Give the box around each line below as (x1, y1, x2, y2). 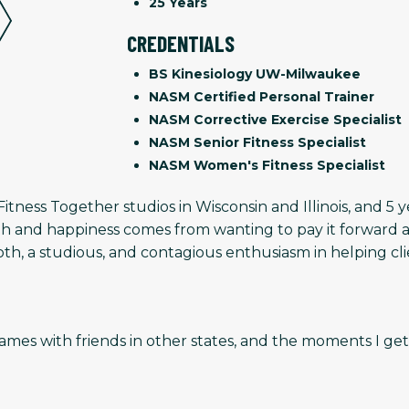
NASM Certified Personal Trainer (149, 89, 374, 106)
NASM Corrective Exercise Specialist (149, 111, 402, 129)
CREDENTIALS (127, 30, 235, 58)
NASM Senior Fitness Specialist (149, 134, 366, 152)
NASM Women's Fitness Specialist (149, 157, 385, 174)
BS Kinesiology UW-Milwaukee (149, 66, 361, 83)
